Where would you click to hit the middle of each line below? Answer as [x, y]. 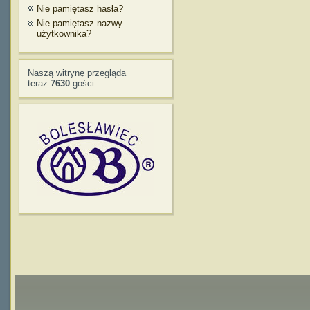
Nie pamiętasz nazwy [80, 23]
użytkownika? [64, 34]
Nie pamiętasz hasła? [80, 8]
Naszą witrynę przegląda [77, 73]
